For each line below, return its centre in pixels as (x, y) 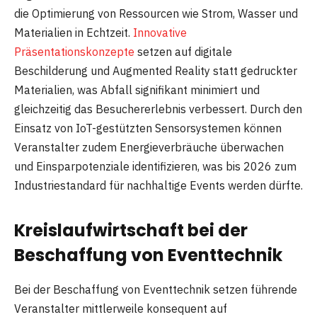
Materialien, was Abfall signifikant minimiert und (137, 90)
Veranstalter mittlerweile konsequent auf (121, 308)
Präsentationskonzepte (74, 51)
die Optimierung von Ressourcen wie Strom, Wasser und (156, 13)
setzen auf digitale (183, 51)
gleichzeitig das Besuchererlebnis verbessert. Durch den (158, 109)
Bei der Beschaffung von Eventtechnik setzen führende (156, 289)
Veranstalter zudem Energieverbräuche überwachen (149, 147)
